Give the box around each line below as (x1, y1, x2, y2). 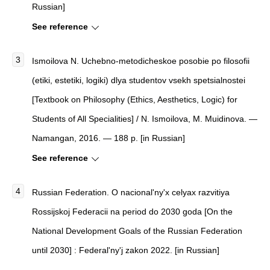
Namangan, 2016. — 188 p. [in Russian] (32, 133, 185, 143)
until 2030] (32, 245, 72, 255)
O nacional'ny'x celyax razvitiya (111, 187, 230, 197)
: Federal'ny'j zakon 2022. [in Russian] (72, 245, 219, 255)
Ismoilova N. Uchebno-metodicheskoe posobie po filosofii (32, 56, 250, 66)
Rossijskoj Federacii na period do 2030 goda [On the (32, 207, 233, 216)
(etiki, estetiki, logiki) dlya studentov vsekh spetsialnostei (32, 75, 245, 85)
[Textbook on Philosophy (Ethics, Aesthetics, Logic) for (32, 95, 237, 104)
